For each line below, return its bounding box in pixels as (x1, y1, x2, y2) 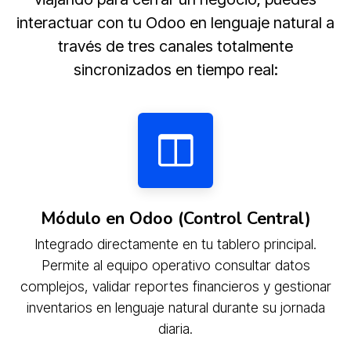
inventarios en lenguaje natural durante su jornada (26, 299, 325, 316)
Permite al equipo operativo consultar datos (41, 256, 310, 273)
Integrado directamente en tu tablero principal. (34, 235, 317, 252)
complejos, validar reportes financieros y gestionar (20, 277, 331, 295)
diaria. (158, 320, 193, 337)
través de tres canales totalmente (58, 36, 293, 56)
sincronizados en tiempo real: (73, 60, 278, 79)
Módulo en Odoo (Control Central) (40, 206, 311, 230)
